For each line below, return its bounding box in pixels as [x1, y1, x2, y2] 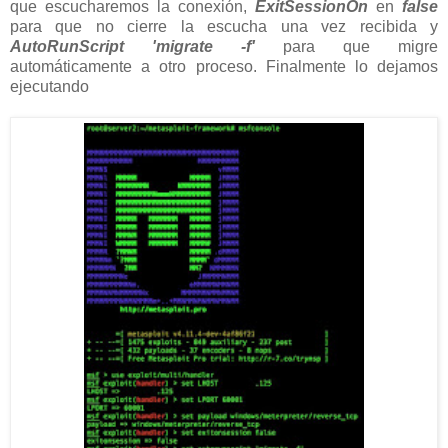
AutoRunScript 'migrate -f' [10, 37, 255, 55]
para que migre [255, 37, 438, 55]
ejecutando [10, 77, 89, 95]
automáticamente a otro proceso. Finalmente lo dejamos [10, 57, 438, 75]
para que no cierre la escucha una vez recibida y [10, 17, 438, 35]
